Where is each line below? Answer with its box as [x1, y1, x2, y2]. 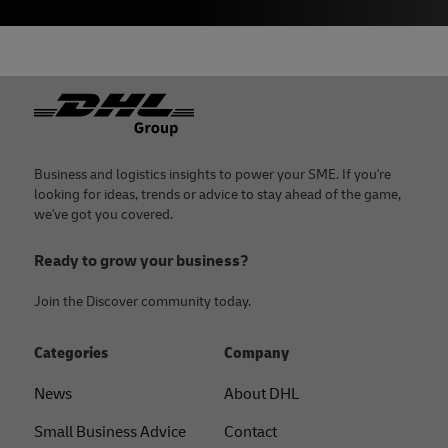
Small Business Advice [34, 422, 186, 443]
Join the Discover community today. [34, 293, 251, 311]
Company [224, 343, 289, 364]
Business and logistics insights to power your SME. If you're [34, 166, 391, 184]
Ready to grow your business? [34, 251, 249, 272]
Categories [34, 343, 108, 364]
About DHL [224, 384, 299, 405]
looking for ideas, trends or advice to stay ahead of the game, [34, 186, 401, 204]
